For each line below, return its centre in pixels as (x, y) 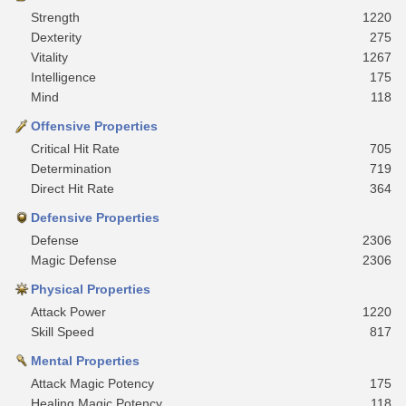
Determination (71, 168)
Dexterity (56, 37)
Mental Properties (85, 360)
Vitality (49, 57)
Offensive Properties (94, 126)
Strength (55, 17)
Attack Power (68, 311)
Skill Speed (63, 331)
